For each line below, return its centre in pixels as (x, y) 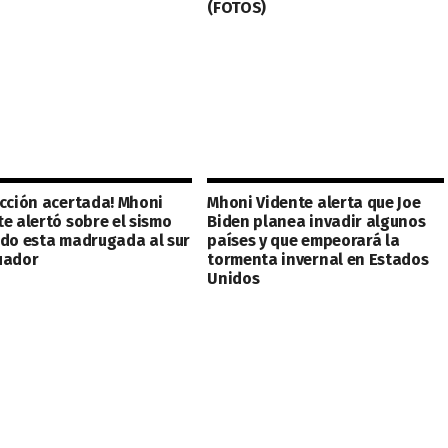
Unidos (233, 278)
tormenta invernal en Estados (318, 259)
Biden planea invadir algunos (316, 221)
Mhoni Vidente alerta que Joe (314, 202)
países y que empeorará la (303, 240)
